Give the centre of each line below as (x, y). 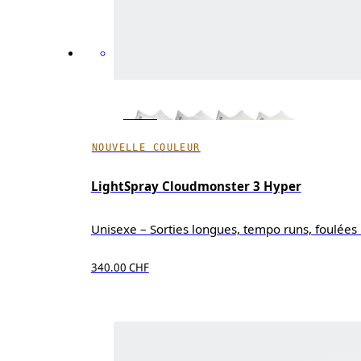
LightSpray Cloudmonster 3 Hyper (196, 187)
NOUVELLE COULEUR (146, 147)
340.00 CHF (120, 267)
